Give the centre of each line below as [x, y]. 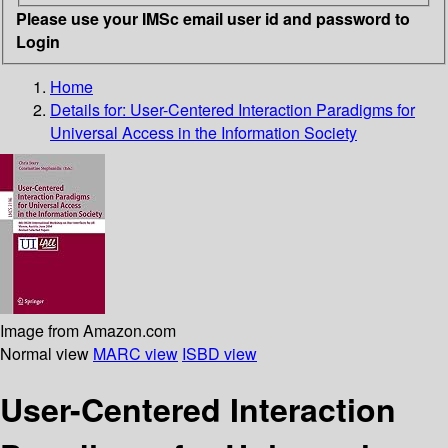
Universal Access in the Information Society [203, 132]
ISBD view [219, 353]
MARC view [135, 353]
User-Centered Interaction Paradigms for [272, 109]
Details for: [90, 109]
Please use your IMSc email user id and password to [213, 18]
